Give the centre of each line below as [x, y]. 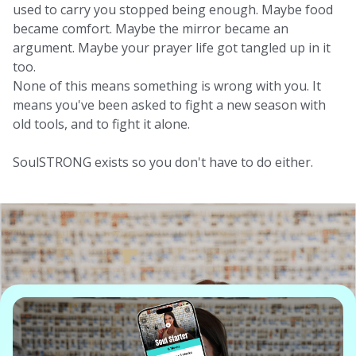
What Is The [87, 233]
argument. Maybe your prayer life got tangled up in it [172, 48]
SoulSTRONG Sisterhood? [148, 259]
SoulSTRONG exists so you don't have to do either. [163, 163]
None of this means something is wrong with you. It [167, 86]
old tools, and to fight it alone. [101, 124]
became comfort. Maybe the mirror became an [151, 29]
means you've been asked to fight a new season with [169, 105]
